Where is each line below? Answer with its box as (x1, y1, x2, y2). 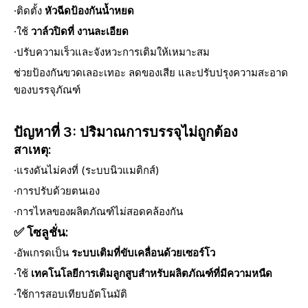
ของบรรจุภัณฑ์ (14, 83, 80, 96)
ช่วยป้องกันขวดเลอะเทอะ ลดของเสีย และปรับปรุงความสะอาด (14, 66, 288, 79)
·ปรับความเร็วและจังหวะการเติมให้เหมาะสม (14, 45, 210, 58)
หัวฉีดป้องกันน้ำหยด (45, 4, 134, 17)
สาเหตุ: (14, 142, 52, 157)
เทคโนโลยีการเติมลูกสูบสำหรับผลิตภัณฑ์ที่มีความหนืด (31, 267, 272, 280)
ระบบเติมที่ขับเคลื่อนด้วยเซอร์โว (71, 246, 215, 259)
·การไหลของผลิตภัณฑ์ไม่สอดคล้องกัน (14, 205, 183, 218)
